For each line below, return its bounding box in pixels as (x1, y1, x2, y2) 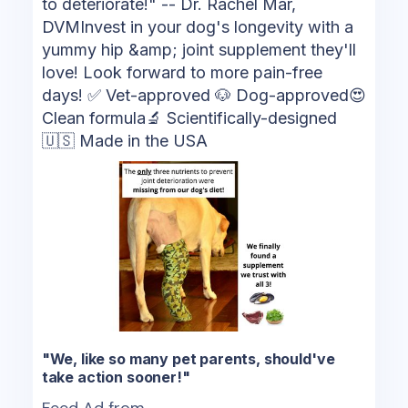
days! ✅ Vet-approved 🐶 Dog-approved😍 (41, 86, 366, 106)
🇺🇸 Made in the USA (41, 131, 208, 151)
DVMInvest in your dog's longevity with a (41, 17, 353, 37)
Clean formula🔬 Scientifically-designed (41, 108, 337, 128)
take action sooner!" (41, 367, 190, 386)
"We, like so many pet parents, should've (41, 349, 335, 368)
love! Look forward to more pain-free (41, 63, 322, 83)
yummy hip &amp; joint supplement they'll (41, 40, 356, 60)
